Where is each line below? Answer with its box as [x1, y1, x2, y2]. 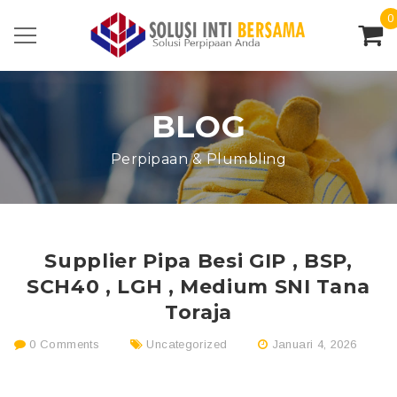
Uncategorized [146, 337, 228, 351]
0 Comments [25, 337, 100, 351]
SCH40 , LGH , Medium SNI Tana [26, 275, 371, 299]
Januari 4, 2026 [271, 337, 357, 351]
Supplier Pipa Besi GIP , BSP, [44, 249, 353, 273]
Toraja [165, 300, 232, 324]
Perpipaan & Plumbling [110, 151, 287, 167]
